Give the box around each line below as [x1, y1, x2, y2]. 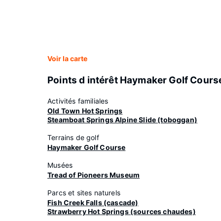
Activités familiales [47, 97, 109, 105]
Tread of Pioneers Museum [47, 171, 140, 179]
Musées [47, 161, 73, 169]
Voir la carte [47, 54, 87, 63]
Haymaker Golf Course [47, 143, 126, 151]
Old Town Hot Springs [47, 107, 123, 115]
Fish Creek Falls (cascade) [47, 198, 139, 207]
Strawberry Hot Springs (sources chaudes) [47, 207, 196, 216]
